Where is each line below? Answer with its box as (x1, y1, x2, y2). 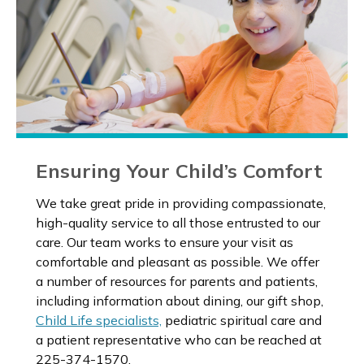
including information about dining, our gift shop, (36, 292, 323, 309)
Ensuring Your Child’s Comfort (36, 158, 323, 183)
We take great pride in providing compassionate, (36, 194, 326, 211)
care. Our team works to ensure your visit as (36, 233, 293, 250)
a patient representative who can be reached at (36, 331, 322, 348)
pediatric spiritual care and (162, 311, 322, 328)
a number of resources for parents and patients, (36, 272, 318, 289)
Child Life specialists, (36, 311, 162, 328)
